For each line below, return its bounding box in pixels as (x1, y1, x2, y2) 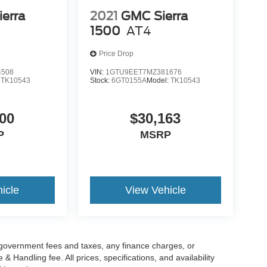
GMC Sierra (120, 8, 188, 23)
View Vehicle (125, 184, 186, 196)
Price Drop (98, 49, 133, 58)
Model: (146, 76, 170, 85)
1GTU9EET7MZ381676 (105, 67, 182, 76)
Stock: (89, 76, 111, 85)
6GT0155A (111, 76, 147, 85)
